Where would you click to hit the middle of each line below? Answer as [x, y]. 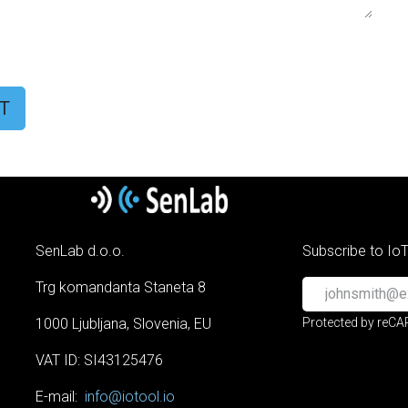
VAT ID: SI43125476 [99, 360]
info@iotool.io [130, 397]
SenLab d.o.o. [80, 251]
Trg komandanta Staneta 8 [121, 287]
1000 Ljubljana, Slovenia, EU [123, 324]
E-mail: [60, 397]
